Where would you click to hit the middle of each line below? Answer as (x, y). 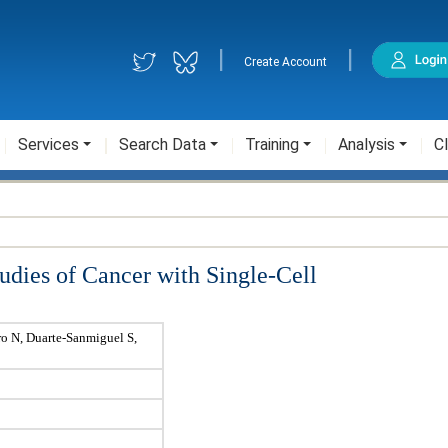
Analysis (366, 144)
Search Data (162, 144)
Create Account (286, 62)
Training (272, 144)
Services (48, 144)
